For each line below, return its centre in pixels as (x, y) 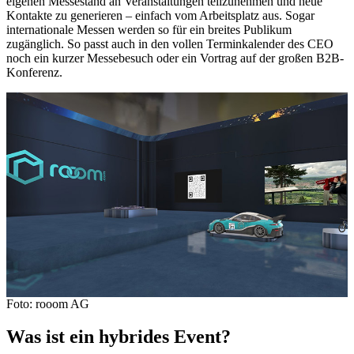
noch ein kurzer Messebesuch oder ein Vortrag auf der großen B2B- (175, 58)
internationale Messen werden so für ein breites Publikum (149, 29)
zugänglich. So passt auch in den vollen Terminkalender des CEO (170, 43)
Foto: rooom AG (48, 303)
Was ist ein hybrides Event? (119, 337)
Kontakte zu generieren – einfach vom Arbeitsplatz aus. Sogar (160, 15)
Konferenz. (34, 72)
